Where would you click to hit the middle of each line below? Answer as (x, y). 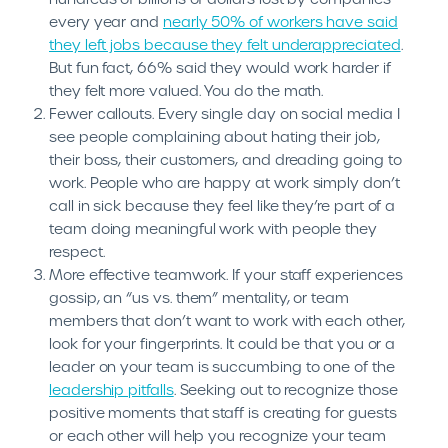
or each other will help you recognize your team (217, 436)
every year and (106, 22)
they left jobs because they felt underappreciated (225, 45)
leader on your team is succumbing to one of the (222, 367)
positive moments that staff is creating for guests (223, 413)
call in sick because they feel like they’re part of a (222, 206)
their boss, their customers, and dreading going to (225, 160)
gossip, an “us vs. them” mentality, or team (199, 298)
